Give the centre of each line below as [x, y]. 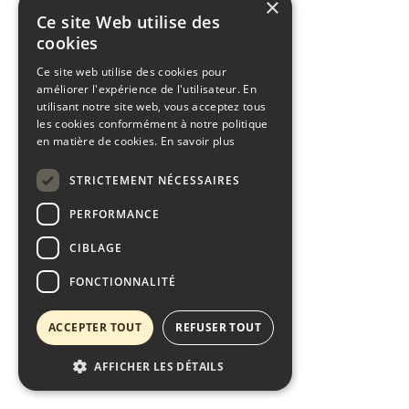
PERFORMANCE [115, 214]
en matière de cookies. [99, 141]
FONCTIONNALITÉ [123, 281]
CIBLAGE [96, 247]
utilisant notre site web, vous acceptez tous [152, 106]
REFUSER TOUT [219, 327]
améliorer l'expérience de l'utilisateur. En [147, 89]
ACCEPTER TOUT [95, 327]
